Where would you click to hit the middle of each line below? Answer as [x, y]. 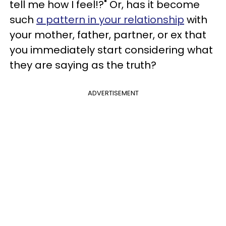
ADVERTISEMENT [113, 93]
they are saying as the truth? [83, 65]
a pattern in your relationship [110, 19]
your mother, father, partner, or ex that [108, 35]
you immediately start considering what [111, 50]
